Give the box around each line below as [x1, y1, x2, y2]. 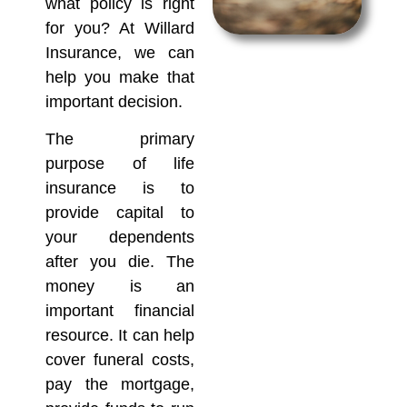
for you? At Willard [45, 19, 194, 37]
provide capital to [45, 203, 194, 223]
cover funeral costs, [45, 351, 194, 370]
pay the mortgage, [45, 375, 194, 394]
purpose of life [45, 154, 194, 174]
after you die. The [45, 253, 194, 272]
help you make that [45, 68, 194, 86]
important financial [45, 302, 194, 321]
